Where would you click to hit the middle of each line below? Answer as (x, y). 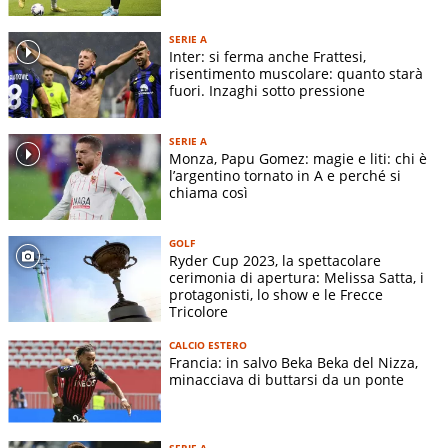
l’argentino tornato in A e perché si (285, 176)
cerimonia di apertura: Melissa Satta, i (296, 278)
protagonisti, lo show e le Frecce (276, 295)
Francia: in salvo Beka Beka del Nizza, (293, 363)
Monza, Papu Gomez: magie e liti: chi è (298, 159)
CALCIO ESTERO (208, 345)
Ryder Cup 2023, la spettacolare (275, 261)
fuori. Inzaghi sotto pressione (267, 91)
